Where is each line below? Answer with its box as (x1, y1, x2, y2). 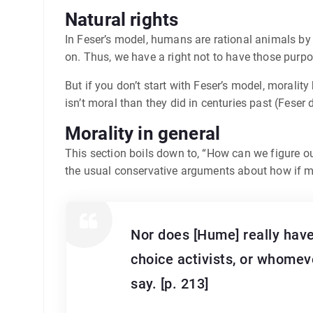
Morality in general (65, 122, 221, 144)
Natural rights (65, 8, 179, 30)
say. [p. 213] (131, 275, 209, 292)
